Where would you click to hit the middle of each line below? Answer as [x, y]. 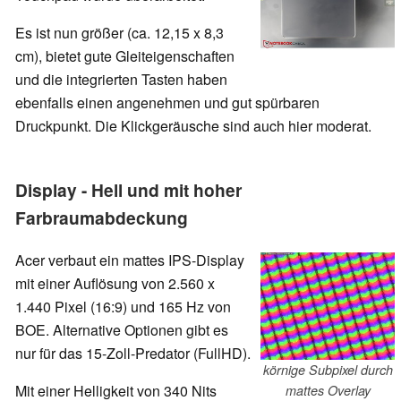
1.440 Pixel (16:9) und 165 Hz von [123, 307]
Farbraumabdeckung [102, 218]
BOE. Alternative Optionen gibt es [122, 330]
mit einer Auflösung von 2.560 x [115, 284]
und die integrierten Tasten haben [121, 80]
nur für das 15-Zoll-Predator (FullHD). [133, 354]
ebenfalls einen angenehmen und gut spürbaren [167, 103]
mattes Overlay [328, 390]
